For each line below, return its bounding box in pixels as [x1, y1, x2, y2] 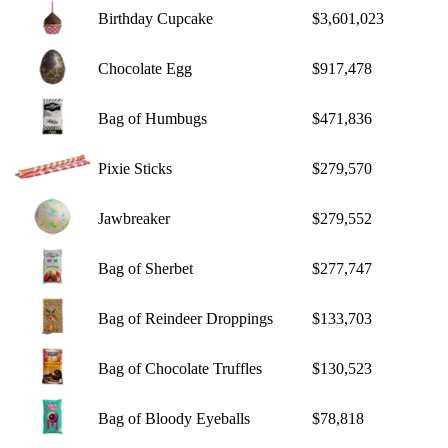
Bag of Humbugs [98, 109, 207, 127]
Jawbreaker [98, 209, 170, 227]
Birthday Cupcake [98, 9, 213, 27]
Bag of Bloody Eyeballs [98, 409, 250, 427]
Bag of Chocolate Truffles [98, 359, 262, 377]
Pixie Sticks [98, 159, 172, 177]
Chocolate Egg [98, 59, 192, 77]
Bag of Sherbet [98, 259, 193, 277]
